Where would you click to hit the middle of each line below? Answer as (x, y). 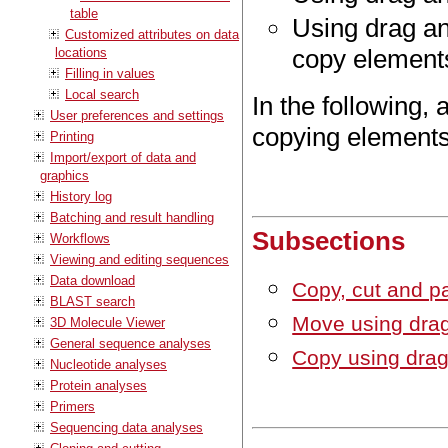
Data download (92, 280)
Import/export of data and (123, 157)
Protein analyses (98, 385)
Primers (72, 406)
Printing (72, 136)
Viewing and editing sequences (139, 259)
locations (81, 52)
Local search (102, 94)
